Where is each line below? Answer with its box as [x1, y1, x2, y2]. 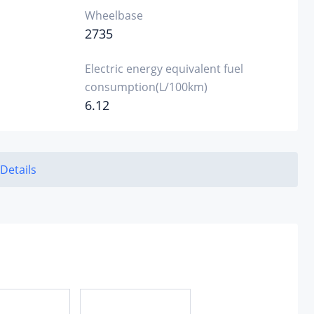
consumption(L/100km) [84, 79, 207, 95]
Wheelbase [84, 8, 143, 23]
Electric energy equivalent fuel [84, 61, 243, 76]
